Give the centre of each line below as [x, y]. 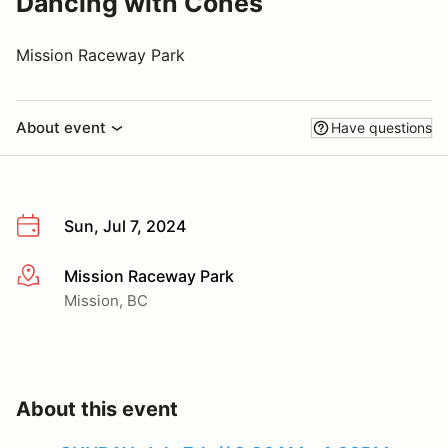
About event [61, 127]
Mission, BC [106, 300]
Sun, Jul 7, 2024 [125, 226]
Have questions [381, 127]
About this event [97, 408]
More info [51, 276]
